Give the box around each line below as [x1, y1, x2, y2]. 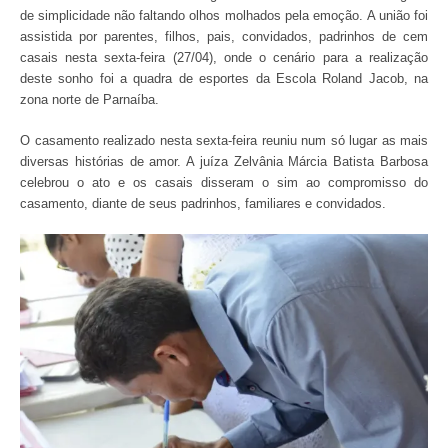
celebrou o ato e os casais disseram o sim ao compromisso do [20, 174, 428, 190]
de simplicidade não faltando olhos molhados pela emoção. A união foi [20, 7, 428, 23]
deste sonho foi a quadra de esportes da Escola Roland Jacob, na [20, 70, 428, 86]
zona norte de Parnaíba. [20, 91, 159, 107]
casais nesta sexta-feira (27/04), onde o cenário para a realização [20, 49, 428, 65]
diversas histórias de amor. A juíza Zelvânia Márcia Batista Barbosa [20, 153, 428, 169]
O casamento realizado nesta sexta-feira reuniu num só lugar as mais [20, 132, 428, 148]
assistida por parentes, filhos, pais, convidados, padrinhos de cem [20, 28, 428, 44]
